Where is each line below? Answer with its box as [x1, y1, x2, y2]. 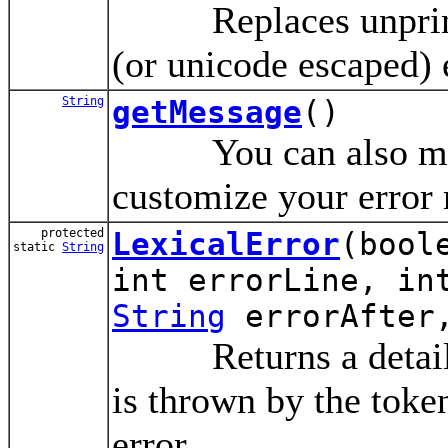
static [13, 239, 62, 254]
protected [41, 225, 104, 240]
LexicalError [112, 225, 340, 262]
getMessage [112, 93, 302, 130]
